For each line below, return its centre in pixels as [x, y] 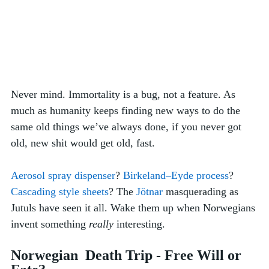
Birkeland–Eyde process [176, 175]
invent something [50, 224]
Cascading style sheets [60, 191]
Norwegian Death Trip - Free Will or [128, 255]
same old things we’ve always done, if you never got [128, 126]
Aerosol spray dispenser [63, 175]
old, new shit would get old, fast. [84, 143]
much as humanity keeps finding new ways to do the [127, 110]
